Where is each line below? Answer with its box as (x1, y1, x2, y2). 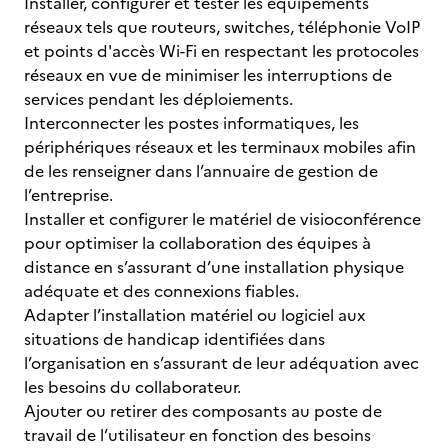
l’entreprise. (24, 183, 113, 207)
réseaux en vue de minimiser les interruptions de (24, 63, 392, 87)
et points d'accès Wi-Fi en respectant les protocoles (24, 39, 419, 63)
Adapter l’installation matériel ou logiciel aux (24, 303, 365, 327)
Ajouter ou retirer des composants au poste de (24, 399, 382, 423)
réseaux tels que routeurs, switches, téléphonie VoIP (24, 15, 420, 39)
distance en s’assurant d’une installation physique (24, 255, 404, 279)
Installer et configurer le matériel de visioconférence (24, 207, 421, 231)
